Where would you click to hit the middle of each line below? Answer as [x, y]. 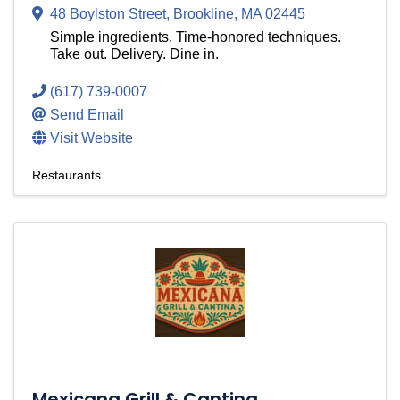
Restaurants [67, 175]
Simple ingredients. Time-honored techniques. [196, 37]
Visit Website [92, 138]
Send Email [87, 115]
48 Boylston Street [108, 14]
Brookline [204, 14]
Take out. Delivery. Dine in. [134, 54]
